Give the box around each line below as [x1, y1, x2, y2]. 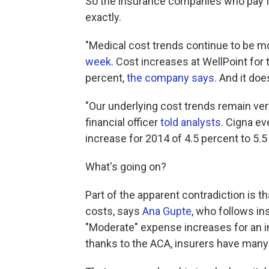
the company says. [124, 71, 217, 84]
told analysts [160, 116, 221, 128]
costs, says [85, 205, 142, 217]
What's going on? [85, 160, 166, 173]
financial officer [85, 116, 160, 128]
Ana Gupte [142, 205, 192, 217]
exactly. [85, 11, 121, 23]
